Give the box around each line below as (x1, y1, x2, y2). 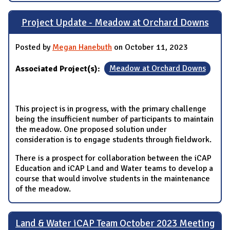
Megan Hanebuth (52, 42, 112, 52)
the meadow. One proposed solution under (15, 124, 167, 135)
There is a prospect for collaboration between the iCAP (15, 152, 212, 163)
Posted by (15, 42, 52, 52)
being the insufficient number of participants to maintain (15, 113, 214, 124)
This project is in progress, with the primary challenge (15, 103, 206, 114)
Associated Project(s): (15, 63, 102, 74)
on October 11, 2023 (112, 42, 188, 52)
